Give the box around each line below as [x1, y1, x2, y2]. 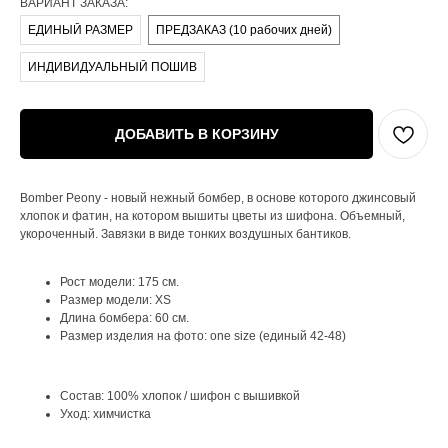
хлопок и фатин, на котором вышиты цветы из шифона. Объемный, [20, 209, 405, 224]
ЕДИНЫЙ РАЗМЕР [28, 23, 133, 38]
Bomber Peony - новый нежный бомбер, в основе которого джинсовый [20, 191, 416, 206]
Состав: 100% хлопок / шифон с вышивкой [60, 389, 300, 404]
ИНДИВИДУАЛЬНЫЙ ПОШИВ [28, 60, 197, 75]
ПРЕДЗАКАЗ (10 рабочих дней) [156, 23, 332, 38]
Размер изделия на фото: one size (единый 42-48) [60, 329, 346, 344]
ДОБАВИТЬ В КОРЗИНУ [114, 125, 279, 142]
